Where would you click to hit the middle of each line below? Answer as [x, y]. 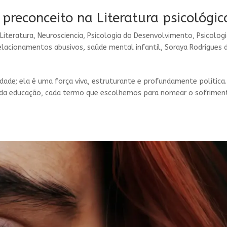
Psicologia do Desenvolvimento [140, 36]
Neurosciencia [61, 36]
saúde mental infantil [124, 48]
